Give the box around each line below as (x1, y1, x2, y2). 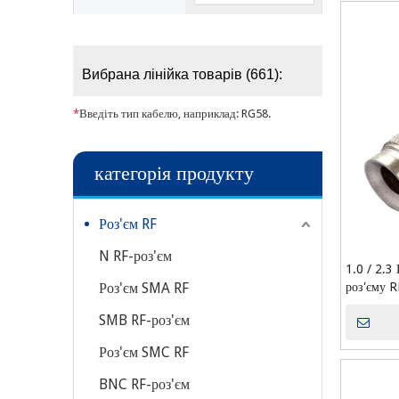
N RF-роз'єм (99, 248, 172, 265)
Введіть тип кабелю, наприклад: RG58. (79, 107, 271, 120)
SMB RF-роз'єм (99, 312, 190, 329)
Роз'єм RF (99, 216, 157, 232)
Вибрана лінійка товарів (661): (82, 67, 282, 82)
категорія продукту (94, 162, 254, 184)
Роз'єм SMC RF (99, 344, 189, 361)
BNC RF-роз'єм (99, 376, 190, 393)
